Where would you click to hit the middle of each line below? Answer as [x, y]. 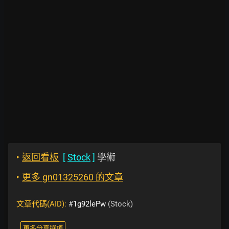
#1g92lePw [87, 204]
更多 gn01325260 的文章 [73, 177]
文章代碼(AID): [42, 204]
